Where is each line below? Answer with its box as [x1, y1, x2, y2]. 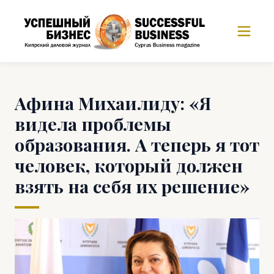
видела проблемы [15, 112, 171, 135]
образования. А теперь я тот [15, 133, 259, 156]
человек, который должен [15, 154, 243, 177]
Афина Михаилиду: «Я [15, 91, 211, 114]
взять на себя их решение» [15, 174, 250, 198]
